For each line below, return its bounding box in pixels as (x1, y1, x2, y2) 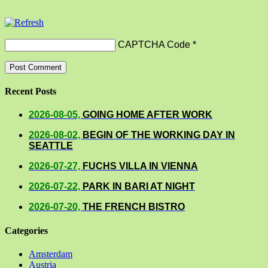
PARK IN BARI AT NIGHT (83, 181, 195, 192)
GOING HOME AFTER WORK (83, 109, 212, 120)
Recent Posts (5, 86, 56, 97)
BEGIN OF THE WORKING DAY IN (83, 130, 235, 141)
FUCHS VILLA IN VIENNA (83, 161, 198, 172)
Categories (5, 225, 48, 236)
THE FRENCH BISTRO (83, 202, 185, 212)
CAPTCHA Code (118, 39, 190, 50)
